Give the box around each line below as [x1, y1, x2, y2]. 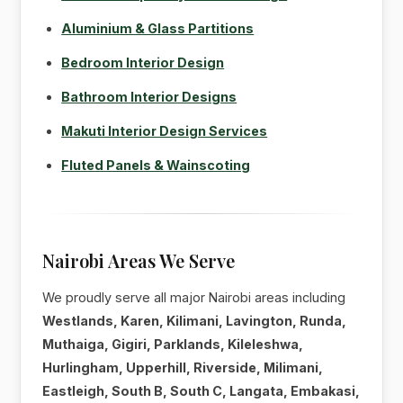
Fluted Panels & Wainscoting [61, 157, 251, 173]
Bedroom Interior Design [61, 54, 225, 70]
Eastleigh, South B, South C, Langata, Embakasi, [42, 382, 361, 399]
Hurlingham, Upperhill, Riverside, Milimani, [42, 359, 324, 375]
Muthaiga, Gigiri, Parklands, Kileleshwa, [42, 336, 304, 352]
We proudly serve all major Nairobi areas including [42, 289, 346, 305]
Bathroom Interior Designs [61, 88, 237, 104]
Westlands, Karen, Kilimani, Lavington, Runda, [42, 312, 347, 328]
